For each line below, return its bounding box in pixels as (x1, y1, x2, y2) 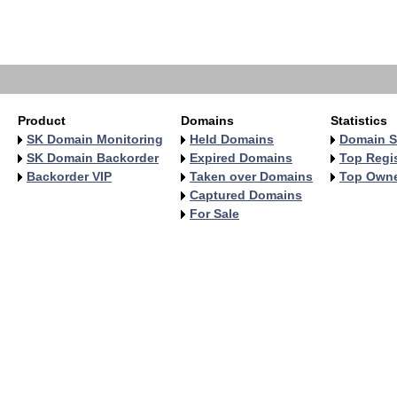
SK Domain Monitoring (27, 132, 163, 146)
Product (18, 113, 66, 128)
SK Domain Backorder (27, 151, 159, 165)
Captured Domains (190, 188, 302, 202)
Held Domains (190, 132, 274, 146)
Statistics (331, 113, 387, 128)
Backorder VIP (27, 169, 112, 183)
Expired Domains (190, 151, 292, 165)
